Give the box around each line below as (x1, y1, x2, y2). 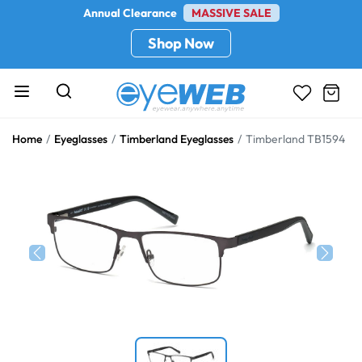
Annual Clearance (82, 6, 179, 20)
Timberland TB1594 (246, 132, 345, 146)
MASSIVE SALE (191, 6, 271, 20)
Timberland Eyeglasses (120, 132, 234, 146)
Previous (36, 277, 86, 294)
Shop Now (148, 34, 214, 53)
